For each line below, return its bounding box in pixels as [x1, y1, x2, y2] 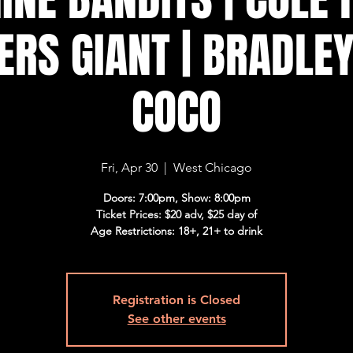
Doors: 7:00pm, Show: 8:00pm [102, 191, 251, 205]
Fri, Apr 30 [101, 160, 158, 175]
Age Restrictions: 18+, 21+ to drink [91, 224, 263, 238]
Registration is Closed [113, 292, 241, 307]
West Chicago [173, 160, 253, 175]
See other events [127, 311, 226, 326]
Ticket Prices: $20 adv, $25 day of [96, 207, 258, 221]
